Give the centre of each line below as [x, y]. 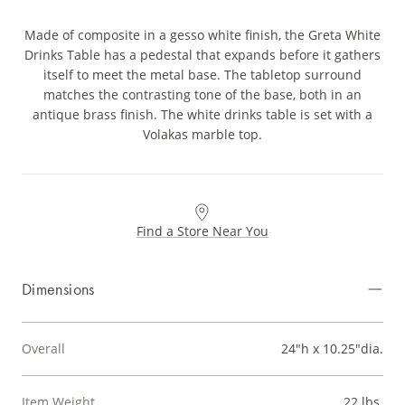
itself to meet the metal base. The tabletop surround [202, 75]
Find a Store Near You [202, 231]
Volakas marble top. [202, 135]
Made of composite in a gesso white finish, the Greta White [202, 35]
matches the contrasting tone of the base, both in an [202, 95]
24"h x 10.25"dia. [332, 349]
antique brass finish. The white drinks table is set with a [202, 115]
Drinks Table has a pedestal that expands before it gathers [202, 55]
